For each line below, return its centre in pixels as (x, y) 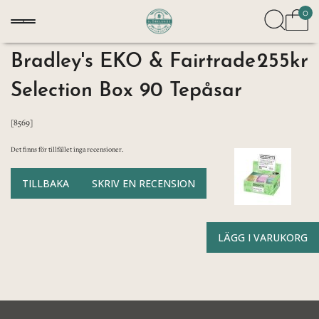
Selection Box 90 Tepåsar (126, 87)
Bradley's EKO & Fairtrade (133, 57)
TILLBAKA (46, 183)
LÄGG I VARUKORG (263, 237)
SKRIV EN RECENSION (143, 183)
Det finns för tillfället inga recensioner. (67, 149)
